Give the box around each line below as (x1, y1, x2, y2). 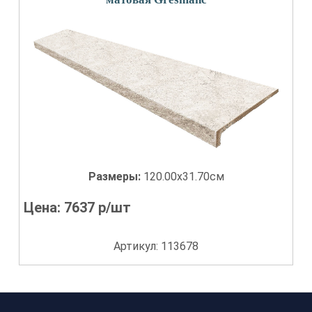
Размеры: (88, 170, 143, 183)
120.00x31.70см (143, 170, 224, 183)
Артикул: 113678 (114, 240, 198, 253)
